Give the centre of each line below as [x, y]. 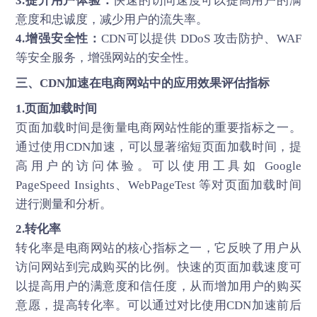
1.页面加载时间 [57, 108]
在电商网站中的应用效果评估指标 [180, 83]
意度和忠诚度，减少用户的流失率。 [112, 19]
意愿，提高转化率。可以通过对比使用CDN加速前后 [158, 306]
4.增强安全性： [59, 38]
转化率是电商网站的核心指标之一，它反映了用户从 [158, 248]
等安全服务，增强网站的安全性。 [106, 57]
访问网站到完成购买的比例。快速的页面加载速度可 [158, 267]
